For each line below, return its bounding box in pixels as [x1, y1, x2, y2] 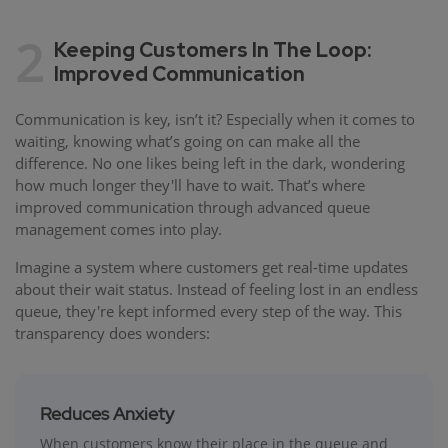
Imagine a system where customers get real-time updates [15, 256, 408, 277]
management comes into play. [15, 218, 222, 239]
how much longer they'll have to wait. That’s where [15, 174, 365, 195]
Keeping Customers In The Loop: [54, 36, 371, 63]
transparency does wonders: [15, 322, 210, 343]
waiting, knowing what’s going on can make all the [15, 130, 360, 151]
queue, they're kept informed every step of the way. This [15, 300, 402, 321]
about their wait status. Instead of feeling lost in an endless [15, 278, 418, 299]
